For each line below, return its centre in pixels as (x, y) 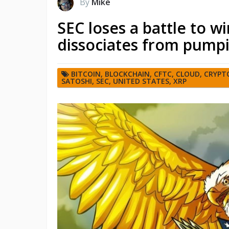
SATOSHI (77, 81)
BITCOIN (86, 74)
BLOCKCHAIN (127, 74)
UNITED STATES (141, 81)
